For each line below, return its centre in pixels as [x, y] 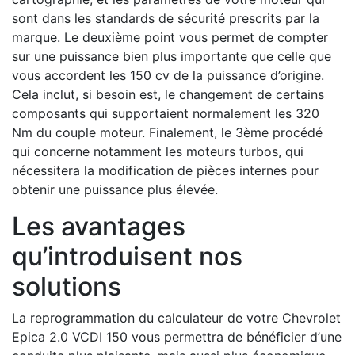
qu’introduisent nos [127, 256]
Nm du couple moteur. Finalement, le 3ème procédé [167, 132]
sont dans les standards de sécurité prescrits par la [166, 18]
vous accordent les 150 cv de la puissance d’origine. [168, 75]
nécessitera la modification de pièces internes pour [165, 170]
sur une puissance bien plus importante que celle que [172, 56]
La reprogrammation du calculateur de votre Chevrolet [176, 317]
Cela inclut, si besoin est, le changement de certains [168, 94]
